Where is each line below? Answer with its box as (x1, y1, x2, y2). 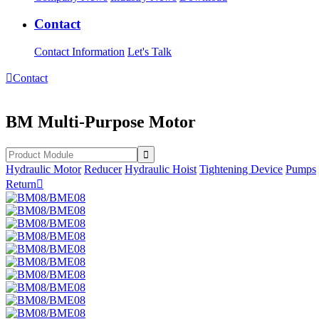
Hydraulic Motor (6, 162, 81, 175)
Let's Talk (127, 45, 172, 58)
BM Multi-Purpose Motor (6, 112, 196, 131)
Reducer (84, 162, 122, 175)
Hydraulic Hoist (125, 162, 197, 175)
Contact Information (34, 45, 125, 58)
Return (6, 177, 36, 190)
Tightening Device (199, 162, 283, 175)
